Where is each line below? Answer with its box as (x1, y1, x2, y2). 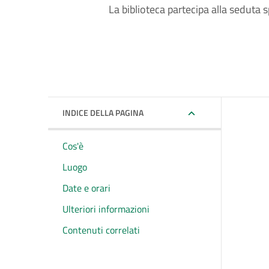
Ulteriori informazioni (62, 202, 150, 216)
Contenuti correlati (62, 223, 140, 237)
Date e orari (62, 181, 110, 195)
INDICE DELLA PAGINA (62, 106, 144, 119)
